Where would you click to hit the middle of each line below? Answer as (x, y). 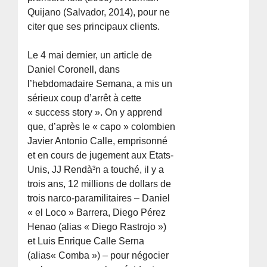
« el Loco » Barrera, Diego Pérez (97, 212)
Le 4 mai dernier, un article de (90, 55)
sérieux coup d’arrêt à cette (85, 98)
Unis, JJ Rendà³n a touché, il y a (96, 169)
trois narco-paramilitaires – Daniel (99, 198)
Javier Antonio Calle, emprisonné (98, 141)
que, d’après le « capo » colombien (102, 126)
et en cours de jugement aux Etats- (101, 155)
